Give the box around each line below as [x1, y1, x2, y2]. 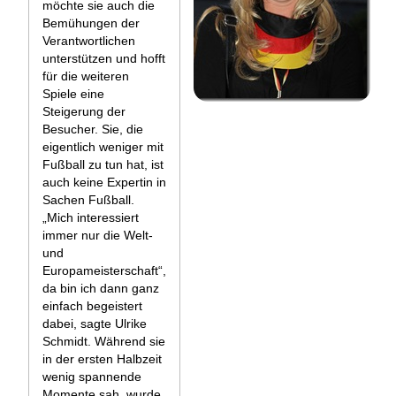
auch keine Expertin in [42, 175, 166, 189]
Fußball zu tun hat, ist [42, 157, 164, 171]
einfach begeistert [42, 299, 142, 313]
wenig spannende [42, 369, 141, 384]
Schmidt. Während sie [42, 334, 165, 348]
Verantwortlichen [42, 34, 135, 48]
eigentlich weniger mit [42, 140, 164, 154]
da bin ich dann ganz [42, 281, 159, 295]
